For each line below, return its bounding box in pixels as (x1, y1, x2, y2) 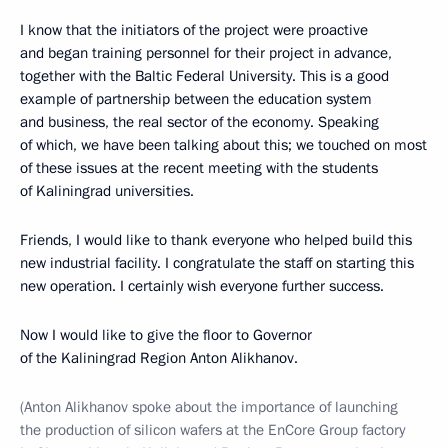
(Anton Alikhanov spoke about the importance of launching (20, 397, 398, 417)
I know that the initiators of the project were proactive (20, 20, 368, 40)
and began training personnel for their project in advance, (20, 43, 392, 63)
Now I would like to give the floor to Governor (20, 325, 312, 345)
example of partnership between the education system (20, 89, 372, 109)
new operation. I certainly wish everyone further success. (20, 276, 384, 296)
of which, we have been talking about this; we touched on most (20, 135, 427, 155)
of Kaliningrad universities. (20, 181, 194, 201)
